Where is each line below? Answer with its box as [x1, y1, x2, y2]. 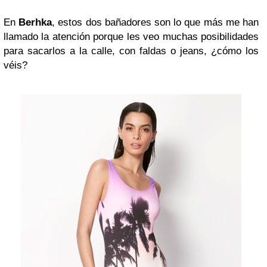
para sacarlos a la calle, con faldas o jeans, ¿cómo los [4, 45, 259, 57]
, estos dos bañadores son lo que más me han [52, 17, 259, 28]
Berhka [18, 17, 52, 28]
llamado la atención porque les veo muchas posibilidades [4, 31, 259, 42]
